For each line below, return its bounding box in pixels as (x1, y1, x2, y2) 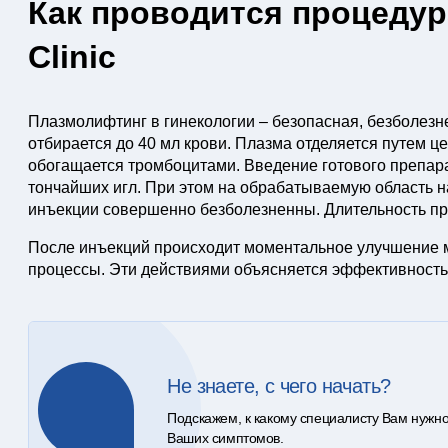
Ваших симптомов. (167, 430, 284, 446)
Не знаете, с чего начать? (167, 375, 391, 397)
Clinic (27, 39, 116, 75)
